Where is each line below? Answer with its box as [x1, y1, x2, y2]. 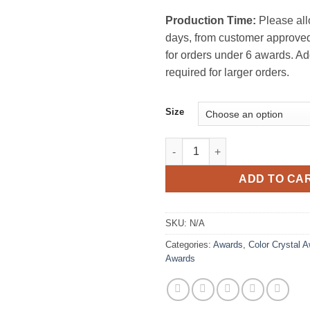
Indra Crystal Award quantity [165, 139, 299, 151]
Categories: [165, 239, 213, 250]
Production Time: [165, 15, 256, 27]
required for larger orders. [165, 66, 289, 79]
